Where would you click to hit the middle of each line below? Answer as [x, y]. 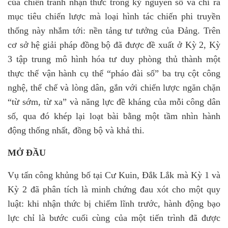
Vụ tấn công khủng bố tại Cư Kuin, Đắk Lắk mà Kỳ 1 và [114, 175]
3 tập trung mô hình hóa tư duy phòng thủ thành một [114, 59]
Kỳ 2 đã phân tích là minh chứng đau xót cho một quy [114, 189]
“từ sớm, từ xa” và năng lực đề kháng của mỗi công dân [114, 102]
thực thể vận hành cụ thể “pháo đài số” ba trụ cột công [114, 73]
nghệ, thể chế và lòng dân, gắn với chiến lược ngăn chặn [114, 88]
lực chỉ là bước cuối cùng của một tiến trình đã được [114, 218]
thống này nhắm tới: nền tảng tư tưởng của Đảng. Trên [114, 31]
